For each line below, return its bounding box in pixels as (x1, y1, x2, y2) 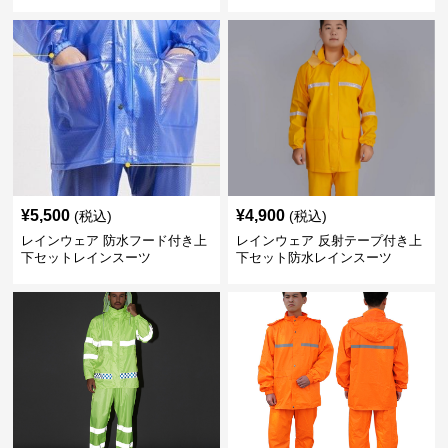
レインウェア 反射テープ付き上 (235, 233, 422, 248)
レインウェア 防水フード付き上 (21, 233, 208, 248)
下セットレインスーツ (21, 250, 152, 265)
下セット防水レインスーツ (235, 250, 392, 265)
